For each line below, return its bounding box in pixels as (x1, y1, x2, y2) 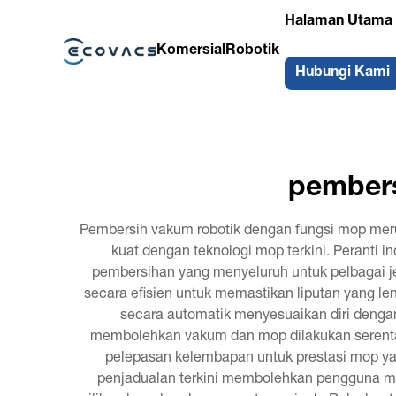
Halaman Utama (284, 15, 392, 29)
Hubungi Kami (294, 66, 390, 80)
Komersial (156, 44, 225, 58)
